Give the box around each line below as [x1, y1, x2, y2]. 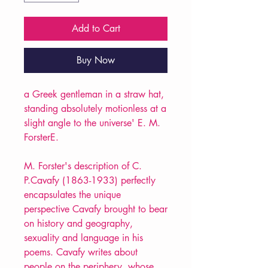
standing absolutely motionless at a [24, 102, 166, 115]
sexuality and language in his [24, 232, 143, 245]
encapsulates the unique [24, 188, 121, 202]
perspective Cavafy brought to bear [24, 203, 167, 216]
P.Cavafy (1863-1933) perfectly [24, 174, 156, 187]
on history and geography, [24, 217, 133, 230]
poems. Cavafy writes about [24, 246, 138, 259]
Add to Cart [71, 22, 120, 35]
